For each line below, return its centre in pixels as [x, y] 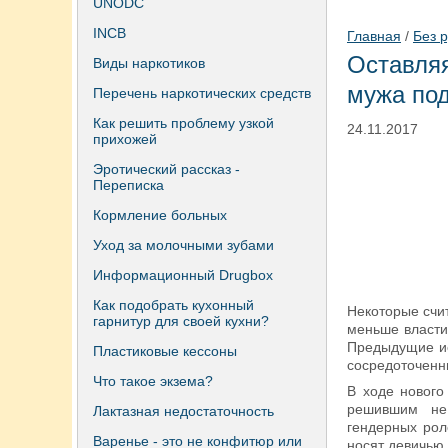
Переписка [128, 185]
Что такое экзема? [153, 381]
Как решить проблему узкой [183, 123]
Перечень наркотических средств [202, 93]
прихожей [125, 139]
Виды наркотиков [149, 63]
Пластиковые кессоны [165, 351]
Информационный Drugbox [183, 275]
